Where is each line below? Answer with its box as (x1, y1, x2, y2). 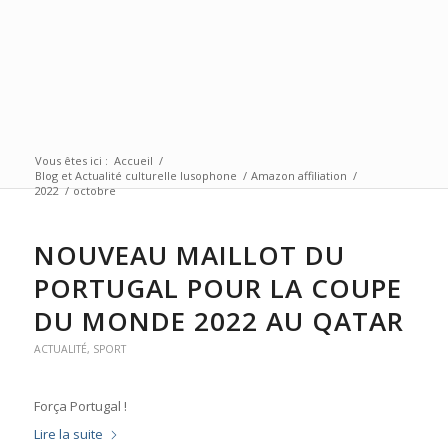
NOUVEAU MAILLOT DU (33, 237, 345, 273)
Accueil (113, 153, 153, 168)
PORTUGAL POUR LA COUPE (33, 270, 402, 306)
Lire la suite (33, 425, 103, 444)
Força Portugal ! (33, 397, 127, 416)
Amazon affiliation (250, 168, 347, 183)
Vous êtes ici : (34, 153, 108, 168)
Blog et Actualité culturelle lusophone (34, 168, 237, 183)
